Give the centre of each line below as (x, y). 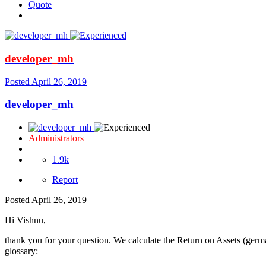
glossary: (21, 251)
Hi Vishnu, (25, 220)
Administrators (56, 138)
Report (65, 179)
